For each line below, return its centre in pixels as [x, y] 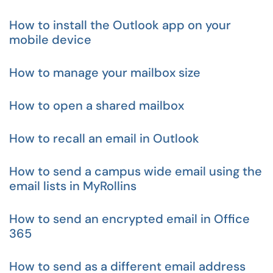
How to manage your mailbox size [105, 73]
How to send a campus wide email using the [136, 171]
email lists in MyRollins [73, 186]
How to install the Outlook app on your [120, 25]
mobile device [50, 40]
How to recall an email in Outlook [104, 138]
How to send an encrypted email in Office [129, 219]
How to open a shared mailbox [97, 105]
